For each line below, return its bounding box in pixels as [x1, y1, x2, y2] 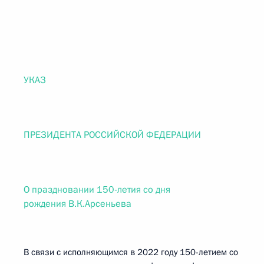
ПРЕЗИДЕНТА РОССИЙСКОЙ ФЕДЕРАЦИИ [24, 128, 201, 141]
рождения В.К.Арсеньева [24, 197, 131, 210]
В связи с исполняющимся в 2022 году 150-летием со [24, 246, 238, 258]
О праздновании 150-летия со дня [24, 183, 170, 196]
